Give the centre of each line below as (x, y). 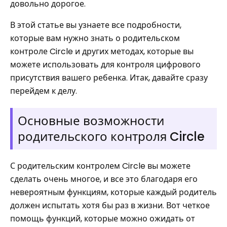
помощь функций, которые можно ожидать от (103, 219)
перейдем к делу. (44, 91)
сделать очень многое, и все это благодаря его (104, 179)
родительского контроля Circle (111, 137)
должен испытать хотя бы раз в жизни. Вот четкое (110, 205)
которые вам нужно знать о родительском (95, 38)
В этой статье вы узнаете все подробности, (96, 25)
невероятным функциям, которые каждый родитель (113, 192)
